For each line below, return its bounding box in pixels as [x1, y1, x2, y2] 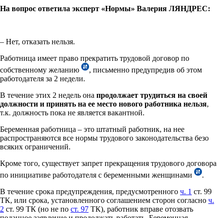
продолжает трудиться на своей [96, 91, 207, 99]
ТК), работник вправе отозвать [89, 204, 193, 213]
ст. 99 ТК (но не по [4, 204, 71, 213]
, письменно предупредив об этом [89, 65, 202, 74]
